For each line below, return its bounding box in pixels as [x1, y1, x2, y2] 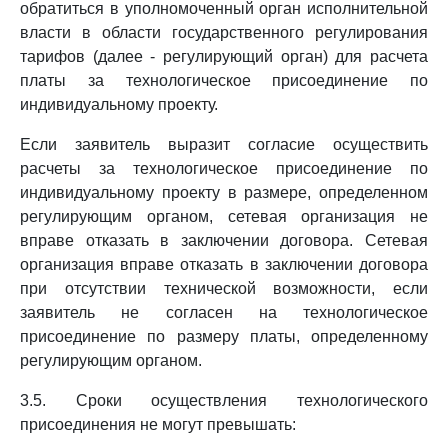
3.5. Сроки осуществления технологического [20, 392, 428, 409]
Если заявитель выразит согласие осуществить [20, 136, 428, 153]
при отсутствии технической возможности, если [20, 280, 428, 297]
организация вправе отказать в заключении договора [20, 256, 428, 273]
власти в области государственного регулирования [20, 24, 428, 41]
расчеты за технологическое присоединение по [20, 160, 428, 177]
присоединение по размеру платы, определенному [20, 328, 428, 345]
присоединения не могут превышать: [20, 416, 296, 433]
